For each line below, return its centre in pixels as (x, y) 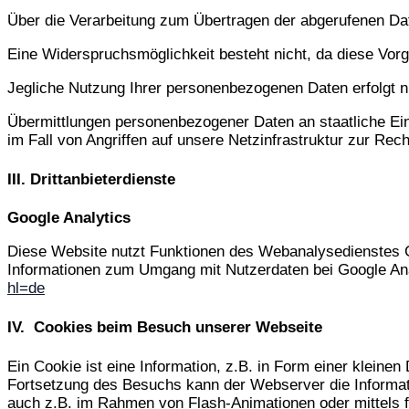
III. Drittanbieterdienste (91, 179)
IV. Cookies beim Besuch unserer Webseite (165, 327)
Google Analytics (69, 218)
